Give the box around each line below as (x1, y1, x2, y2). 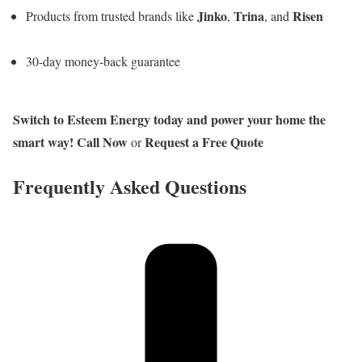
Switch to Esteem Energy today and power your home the (13, 110, 326, 129)
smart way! (13, 133, 74, 152)
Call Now (77, 133, 128, 152)
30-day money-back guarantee (26, 53, 180, 70)
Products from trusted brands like (26, 7, 197, 25)
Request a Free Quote (145, 133, 263, 152)
